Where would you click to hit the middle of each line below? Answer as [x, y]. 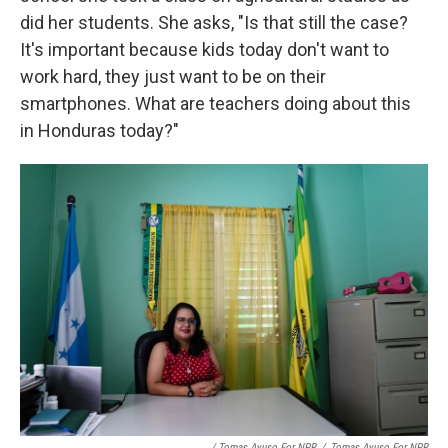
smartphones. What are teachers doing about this [215, 103]
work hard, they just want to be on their [173, 76]
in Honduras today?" [99, 130]
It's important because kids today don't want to [204, 49]
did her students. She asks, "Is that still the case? [214, 22]
